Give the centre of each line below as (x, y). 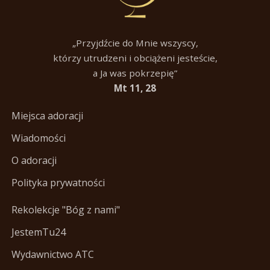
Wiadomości (38, 138)
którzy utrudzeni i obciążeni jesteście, (135, 58)
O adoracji (34, 161)
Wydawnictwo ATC (52, 255)
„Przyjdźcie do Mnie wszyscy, (135, 43)
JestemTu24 (38, 232)
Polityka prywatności (58, 183)
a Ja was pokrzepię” (135, 73)
